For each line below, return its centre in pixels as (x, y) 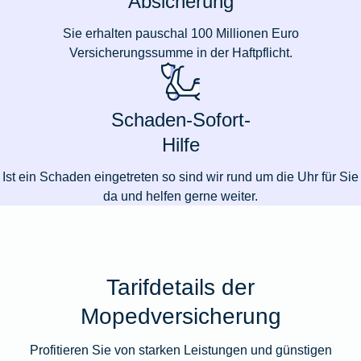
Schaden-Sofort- (180, 120)
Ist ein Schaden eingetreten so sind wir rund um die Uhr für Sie (180, 177)
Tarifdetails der (180, 286)
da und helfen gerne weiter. (180, 196)
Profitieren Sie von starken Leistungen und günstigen (180, 349)
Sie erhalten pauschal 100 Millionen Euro (180, 33)
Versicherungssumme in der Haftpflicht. (180, 53)
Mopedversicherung (180, 315)
